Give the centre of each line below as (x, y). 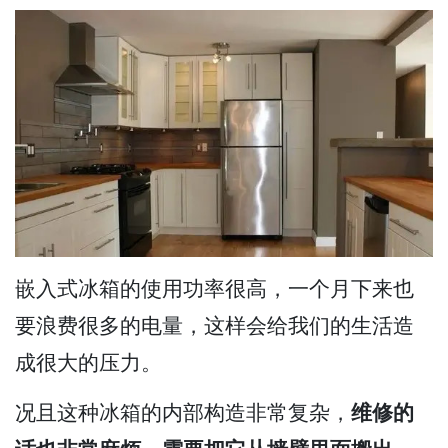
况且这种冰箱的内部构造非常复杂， (183, 412)
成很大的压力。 (88, 363)
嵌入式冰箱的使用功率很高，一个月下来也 (214, 289)
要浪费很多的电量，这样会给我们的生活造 (214, 326)
